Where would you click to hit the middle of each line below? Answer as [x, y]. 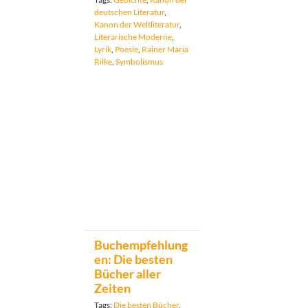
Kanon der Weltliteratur [137, 24]
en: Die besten [133, 259]
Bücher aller [128, 274]
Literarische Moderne [133, 36]
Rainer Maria [165, 49]
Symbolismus [139, 61]
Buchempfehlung [141, 245]
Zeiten [112, 288]
